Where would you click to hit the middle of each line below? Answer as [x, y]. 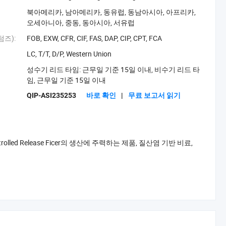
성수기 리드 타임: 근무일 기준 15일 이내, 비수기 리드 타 [114, 69]
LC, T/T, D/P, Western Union [69, 54]
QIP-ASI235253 [52, 95]
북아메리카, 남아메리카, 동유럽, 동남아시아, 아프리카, [111, 12]
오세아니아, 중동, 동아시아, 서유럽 [81, 22]
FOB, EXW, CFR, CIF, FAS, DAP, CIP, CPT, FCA [95, 38]
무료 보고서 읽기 [155, 95]
